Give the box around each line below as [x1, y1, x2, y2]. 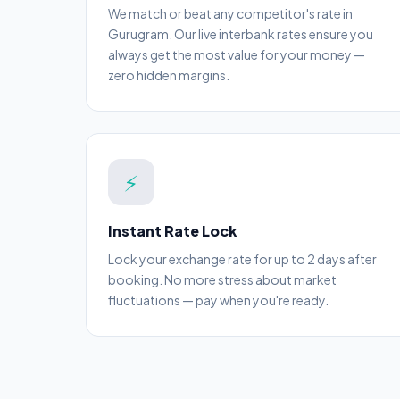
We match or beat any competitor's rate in [108, 5, 353, 21]
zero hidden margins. [108, 67, 229, 83]
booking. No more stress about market [108, 271, 337, 287]
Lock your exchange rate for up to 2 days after [108, 251, 377, 267]
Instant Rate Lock [108, 221, 237, 240]
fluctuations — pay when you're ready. [108, 292, 329, 308]
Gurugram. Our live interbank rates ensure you [108, 26, 373, 42]
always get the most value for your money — [108, 46, 365, 62]
